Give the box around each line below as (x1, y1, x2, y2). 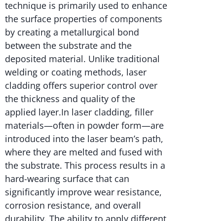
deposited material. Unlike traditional (5, 52, 160, 65)
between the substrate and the (5, 39, 132, 51)
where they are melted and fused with (5, 146, 162, 158)
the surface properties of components (5, 12, 162, 25)
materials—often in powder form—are (5, 119, 164, 131)
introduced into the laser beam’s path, (5, 132, 163, 145)
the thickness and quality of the (5, 92, 135, 105)
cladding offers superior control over (5, 79, 157, 91)
